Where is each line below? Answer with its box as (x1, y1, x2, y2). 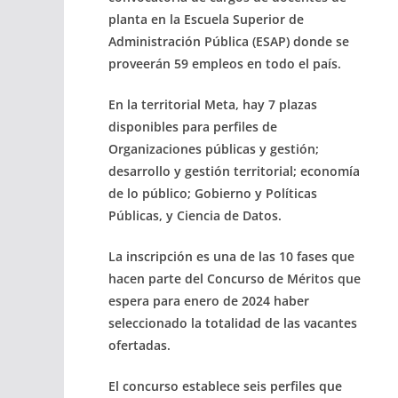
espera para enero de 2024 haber (108, 291, 309, 309)
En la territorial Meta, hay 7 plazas (108, 95, 317, 113)
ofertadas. (108, 336, 171, 354)
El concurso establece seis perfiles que (108, 377, 342, 394)
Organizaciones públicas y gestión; (108, 139, 319, 157)
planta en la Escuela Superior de (108, 10, 304, 28)
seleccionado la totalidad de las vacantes (108, 314, 357, 331)
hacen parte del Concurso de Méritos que (108, 269, 361, 287)
